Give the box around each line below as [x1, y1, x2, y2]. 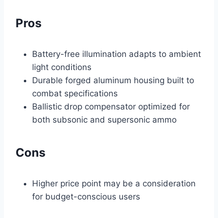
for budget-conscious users [32, 191, 140, 201]
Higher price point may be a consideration [32, 178, 196, 188]
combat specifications [32, 88, 118, 98]
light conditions [32, 62, 91, 72]
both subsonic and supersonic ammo [32, 114, 177, 125]
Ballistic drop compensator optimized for [32, 101, 190, 111]
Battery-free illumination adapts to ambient [32, 49, 201, 59]
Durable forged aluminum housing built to [32, 75, 194, 85]
